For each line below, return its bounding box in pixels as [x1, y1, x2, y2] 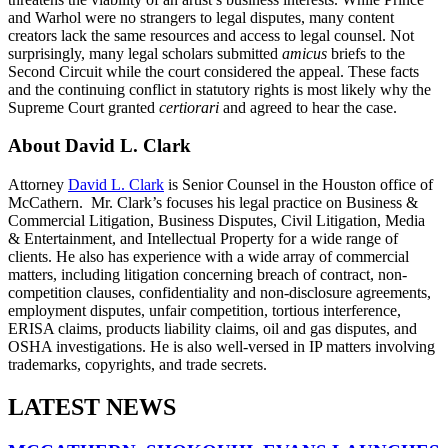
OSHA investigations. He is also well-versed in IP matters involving [8, 337, 435, 355]
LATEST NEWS [8, 393, 176, 420]
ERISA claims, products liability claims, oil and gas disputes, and [8, 319, 417, 337]
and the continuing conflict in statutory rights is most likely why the [8, 80, 431, 98]
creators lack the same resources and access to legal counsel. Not [8, 26, 414, 44]
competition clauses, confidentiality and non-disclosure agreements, [8, 283, 431, 301]
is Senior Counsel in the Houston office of [164, 175, 433, 193]
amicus [282, 44, 331, 62]
